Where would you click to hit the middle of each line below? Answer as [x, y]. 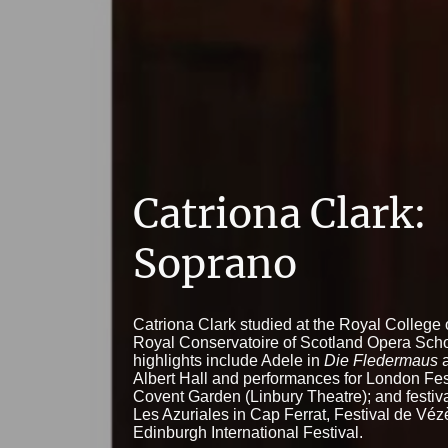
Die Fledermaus [381, 360]
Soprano [220, 263]
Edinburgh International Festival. [248, 432]
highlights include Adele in [229, 360]
